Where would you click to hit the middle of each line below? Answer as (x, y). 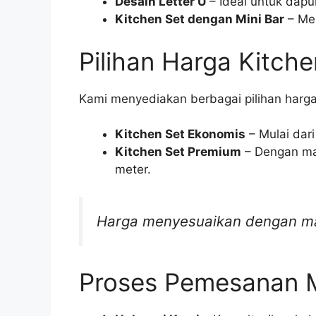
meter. (133, 170)
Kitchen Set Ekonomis (180, 134)
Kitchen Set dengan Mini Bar (200, 19)
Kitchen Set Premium (178, 152)
